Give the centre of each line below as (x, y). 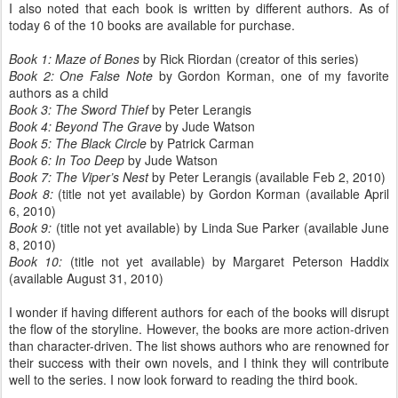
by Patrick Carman (200, 143)
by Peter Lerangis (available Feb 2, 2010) (267, 177)
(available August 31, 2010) (86, 278)
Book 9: (31, 227)
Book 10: (36, 261)
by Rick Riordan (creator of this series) (249, 59)
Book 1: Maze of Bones (74, 59)
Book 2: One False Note (81, 76)
